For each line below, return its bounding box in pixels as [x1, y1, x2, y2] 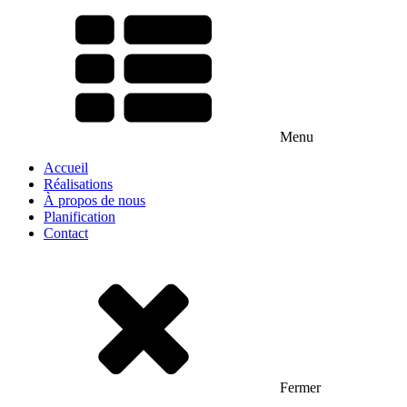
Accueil [44, 160, 88, 175]
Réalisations [44, 176, 113, 192]
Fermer [280, 380, 321, 395]
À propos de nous [44, 193, 145, 208]
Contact [44, 225, 88, 241]
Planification [44, 209, 115, 224]
